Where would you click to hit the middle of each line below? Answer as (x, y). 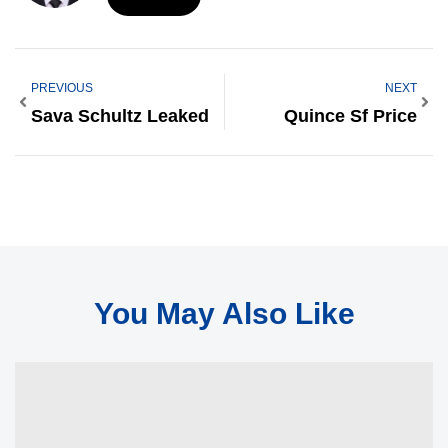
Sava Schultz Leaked (120, 115)
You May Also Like (224, 313)
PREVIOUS (62, 87)
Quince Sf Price (350, 115)
